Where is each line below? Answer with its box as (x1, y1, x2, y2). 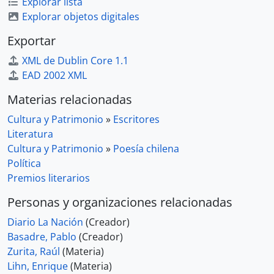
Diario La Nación (7, 215, 83, 229)
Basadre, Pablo (7, 230, 76, 243)
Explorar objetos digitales (22, 10, 139, 23)
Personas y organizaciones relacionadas (7, 194, 232, 210)
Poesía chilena (113, 142, 179, 155)
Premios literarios (7, 171, 90, 185)
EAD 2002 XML (22, 68, 87, 82)
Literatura (7, 127, 53, 141)
